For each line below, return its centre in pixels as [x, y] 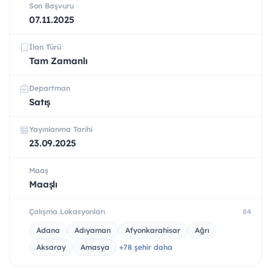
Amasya [95, 247]
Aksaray [51, 247]
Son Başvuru [51, 6]
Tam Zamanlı [58, 61]
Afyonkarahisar [153, 230]
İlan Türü [45, 47]
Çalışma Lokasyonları [67, 212]
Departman [50, 88]
